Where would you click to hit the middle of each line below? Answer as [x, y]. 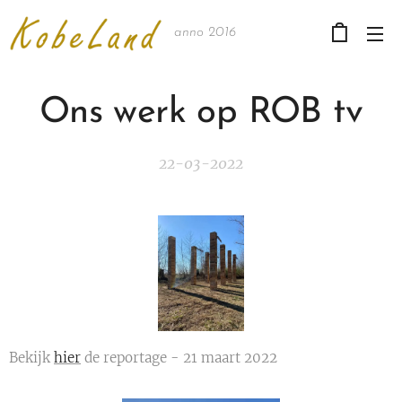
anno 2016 [205, 33]
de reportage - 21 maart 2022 [179, 357]
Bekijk [31, 357]
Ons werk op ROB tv [201, 113]
